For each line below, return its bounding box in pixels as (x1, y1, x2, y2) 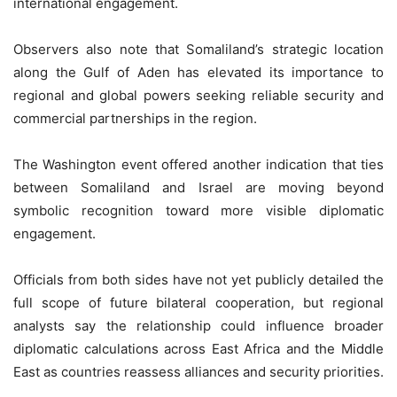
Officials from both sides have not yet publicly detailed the (13, 270, 384, 288)
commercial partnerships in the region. (13, 109, 257, 127)
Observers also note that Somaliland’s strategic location (13, 40, 384, 58)
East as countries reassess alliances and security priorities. (13, 362, 384, 380)
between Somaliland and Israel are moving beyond (13, 178, 384, 196)
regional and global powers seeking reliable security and (13, 86, 384, 104)
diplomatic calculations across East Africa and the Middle (13, 339, 384, 357)
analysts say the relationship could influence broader (13, 316, 384, 334)
